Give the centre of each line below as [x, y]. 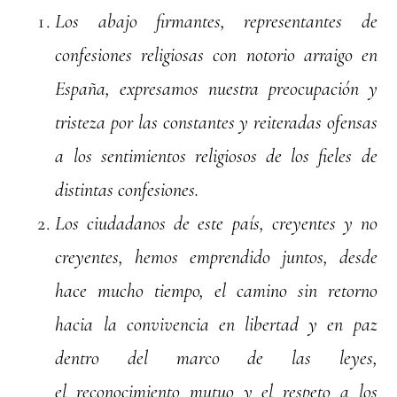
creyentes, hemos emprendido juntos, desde [216, 257]
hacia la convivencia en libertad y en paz [216, 325]
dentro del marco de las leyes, [216, 358]
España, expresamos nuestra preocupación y [216, 89]
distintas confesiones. [127, 190]
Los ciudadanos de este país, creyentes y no [216, 224]
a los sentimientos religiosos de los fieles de [216, 156]
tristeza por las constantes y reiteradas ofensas [216, 123]
